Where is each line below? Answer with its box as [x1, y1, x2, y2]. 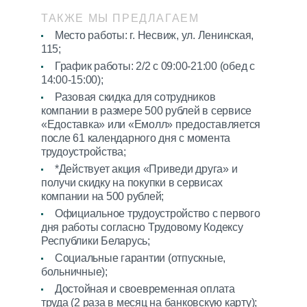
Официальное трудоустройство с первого [55, 208, 260, 219]
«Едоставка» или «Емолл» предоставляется [41, 119, 261, 130]
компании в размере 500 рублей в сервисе [41, 105, 252, 116]
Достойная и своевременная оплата [55, 283, 235, 295]
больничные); [41, 266, 108, 278]
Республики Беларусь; [41, 235, 150, 247]
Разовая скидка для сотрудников [55, 91, 216, 103]
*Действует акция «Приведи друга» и [55, 163, 238, 175]
